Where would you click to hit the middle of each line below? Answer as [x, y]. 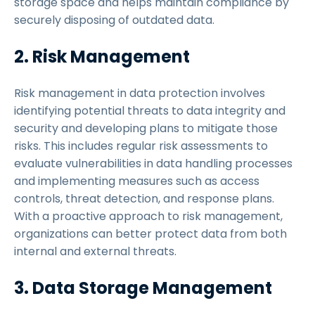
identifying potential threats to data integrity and [150, 111]
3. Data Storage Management [145, 288]
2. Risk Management [104, 57]
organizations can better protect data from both [150, 234]
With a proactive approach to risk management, [148, 216]
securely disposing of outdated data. [116, 20]
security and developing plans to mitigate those [146, 128]
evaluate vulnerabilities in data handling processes [153, 163]
